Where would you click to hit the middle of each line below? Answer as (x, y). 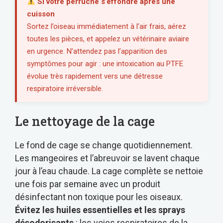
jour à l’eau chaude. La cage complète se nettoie (109, 171)
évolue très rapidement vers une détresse (95, 76)
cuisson (41, 14)
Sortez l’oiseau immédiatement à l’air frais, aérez (107, 27)
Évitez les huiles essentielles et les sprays (100, 210)
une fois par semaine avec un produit (88, 184)
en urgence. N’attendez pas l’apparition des (97, 52)
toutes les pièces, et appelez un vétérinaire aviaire (108, 39)
